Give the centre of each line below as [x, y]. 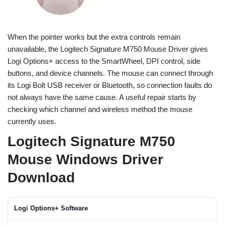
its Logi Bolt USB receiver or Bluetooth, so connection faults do [110, 85]
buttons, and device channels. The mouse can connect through [110, 73]
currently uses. [32, 121]
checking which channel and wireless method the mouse [100, 109]
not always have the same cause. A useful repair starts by [102, 97]
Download [41, 178]
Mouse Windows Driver [85, 159]
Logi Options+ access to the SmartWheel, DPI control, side [104, 61]
